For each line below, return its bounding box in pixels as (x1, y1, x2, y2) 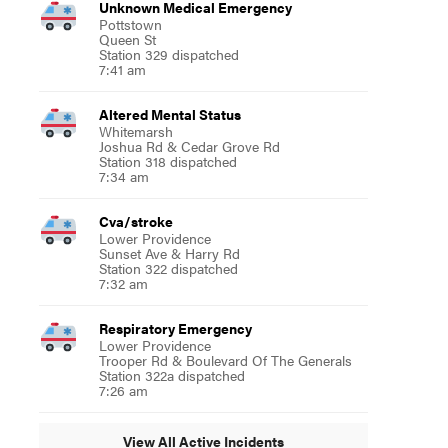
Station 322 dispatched (98, 257, 238, 278)
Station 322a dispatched (98, 364, 245, 385)
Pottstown (98, 13, 162, 34)
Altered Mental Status (98, 103, 241, 124)
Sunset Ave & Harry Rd (98, 242, 240, 263)
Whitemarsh (98, 120, 173, 141)
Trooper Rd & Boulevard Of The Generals (98, 349, 352, 370)
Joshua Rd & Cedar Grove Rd (98, 135, 280, 156)
